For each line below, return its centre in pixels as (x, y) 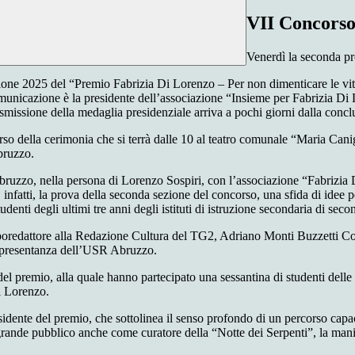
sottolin (134, 319)
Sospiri (184, 181)
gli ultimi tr (73, 209)
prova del (74, 195)
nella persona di (80, 181)
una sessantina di (241, 277)
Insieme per (262, 98)
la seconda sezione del (153, 195)
